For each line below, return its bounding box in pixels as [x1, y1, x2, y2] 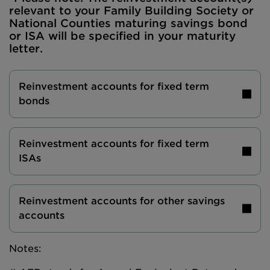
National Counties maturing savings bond [9, 17, 248, 30]
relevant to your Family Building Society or [9, 4, 254, 17]
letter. [9, 42, 43, 55]
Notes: [9, 243, 42, 254]
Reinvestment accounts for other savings [19, 195, 225, 207]
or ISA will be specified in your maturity [9, 30, 236, 42]
